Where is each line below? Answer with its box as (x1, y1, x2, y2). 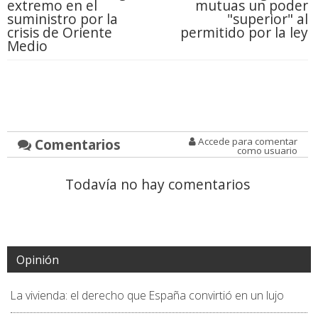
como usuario (236, 144, 297, 158)
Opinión (16, 252, 59, 268)
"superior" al (226, 9, 308, 29)
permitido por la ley (180, 23, 308, 43)
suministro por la (7, 9, 118, 29)
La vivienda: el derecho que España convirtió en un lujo (11, 287, 284, 304)
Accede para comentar (195, 135, 297, 148)
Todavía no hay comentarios (65, 175, 250, 194)
